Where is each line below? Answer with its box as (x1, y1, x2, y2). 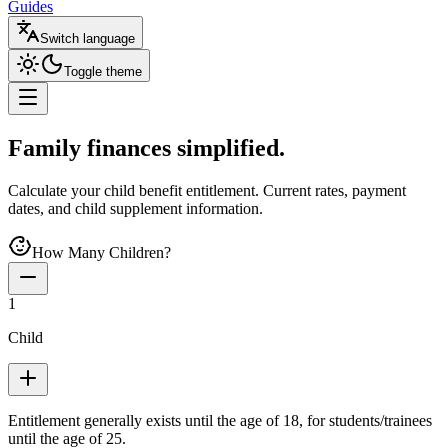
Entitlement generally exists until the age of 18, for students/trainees (8, 411, 432, 429)
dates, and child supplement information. (8, 199, 263, 217)
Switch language (40, 31, 135, 46)
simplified (177, 134, 279, 161)
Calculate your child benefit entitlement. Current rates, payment (8, 181, 406, 199)
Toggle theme (64, 64, 142, 79)
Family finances (8, 134, 171, 161)
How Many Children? (32, 243, 171, 261)
